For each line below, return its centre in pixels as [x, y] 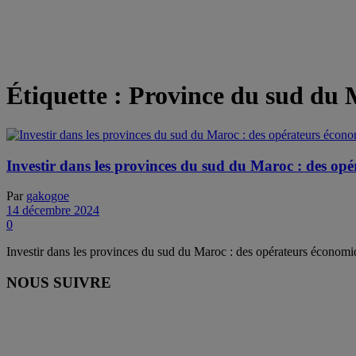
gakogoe [48, 196]
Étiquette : [68, 96]
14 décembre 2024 [53, 211]
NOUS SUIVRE [59, 283]
